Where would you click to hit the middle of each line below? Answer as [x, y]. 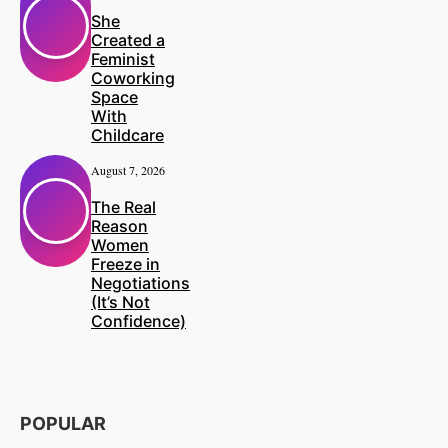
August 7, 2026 [128, 170]
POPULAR [63, 424]
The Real [123, 206]
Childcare [127, 135]
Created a [128, 40]
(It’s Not [120, 301]
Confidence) [138, 320]
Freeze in [125, 263]
